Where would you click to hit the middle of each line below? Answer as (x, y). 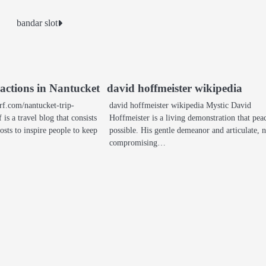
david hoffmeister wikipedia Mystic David (180, 105)
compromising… (138, 143)
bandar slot (37, 23)
